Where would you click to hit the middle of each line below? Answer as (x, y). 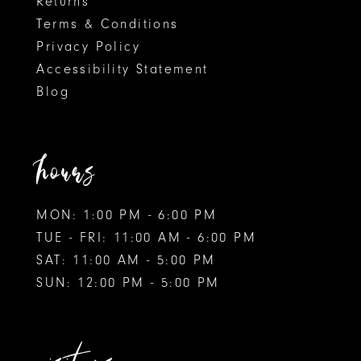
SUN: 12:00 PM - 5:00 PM (128, 283)
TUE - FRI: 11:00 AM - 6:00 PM (146, 238)
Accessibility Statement (122, 68)
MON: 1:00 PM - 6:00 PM (127, 215)
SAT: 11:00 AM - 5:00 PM (126, 260)
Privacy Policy (88, 46)
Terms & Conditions (108, 23)
